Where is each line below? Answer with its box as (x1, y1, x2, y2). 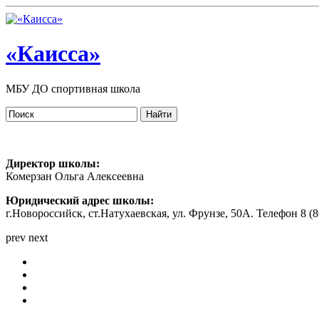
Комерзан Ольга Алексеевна (6, 169, 144, 182)
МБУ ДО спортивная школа (6, 82, 140, 95)
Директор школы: (6, 157, 100, 169)
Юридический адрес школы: (6, 194, 154, 206)
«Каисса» (6, 41, 100, 67)
